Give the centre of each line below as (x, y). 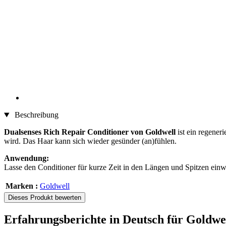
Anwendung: (26, 158)
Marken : (22, 186)
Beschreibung (35, 115)
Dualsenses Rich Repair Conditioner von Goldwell (90, 132)
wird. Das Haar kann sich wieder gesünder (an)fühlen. (90, 141)
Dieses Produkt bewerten (45, 198)
